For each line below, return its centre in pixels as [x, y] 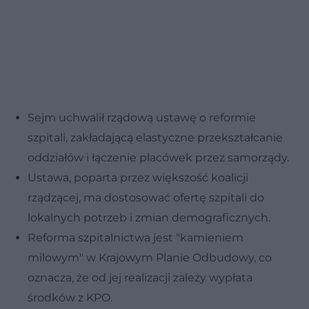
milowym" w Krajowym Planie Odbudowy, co [150, 257]
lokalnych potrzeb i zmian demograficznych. [149, 217]
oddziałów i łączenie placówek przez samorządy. [158, 157]
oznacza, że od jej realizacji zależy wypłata [140, 277]
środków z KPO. [70, 297]
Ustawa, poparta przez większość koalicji [138, 177]
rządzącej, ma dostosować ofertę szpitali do [146, 197]
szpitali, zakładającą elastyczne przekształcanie [155, 137]
